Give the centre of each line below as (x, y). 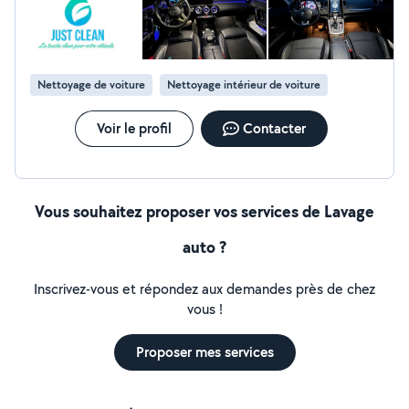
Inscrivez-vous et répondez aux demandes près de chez (204, 289)
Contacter (274, 128)
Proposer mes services (204, 352)
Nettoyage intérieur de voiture (244, 84)
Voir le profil (134, 128)
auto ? (204, 247)
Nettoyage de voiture (91, 84)
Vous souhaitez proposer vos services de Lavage (204, 211)
